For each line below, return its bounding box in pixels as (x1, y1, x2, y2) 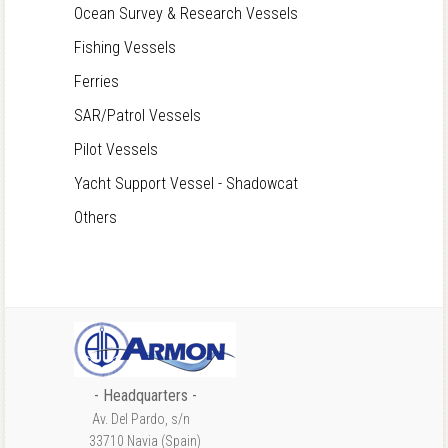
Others (74, 207, 117, 227)
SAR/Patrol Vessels (74, 105, 201, 125)
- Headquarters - (94, 385, 197, 405)
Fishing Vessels (74, 37, 176, 57)
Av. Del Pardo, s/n (74, 410, 190, 427)
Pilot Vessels (74, 139, 158, 159)
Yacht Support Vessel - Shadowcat (74, 173, 298, 193)
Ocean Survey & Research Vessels (74, 3, 298, 23)
